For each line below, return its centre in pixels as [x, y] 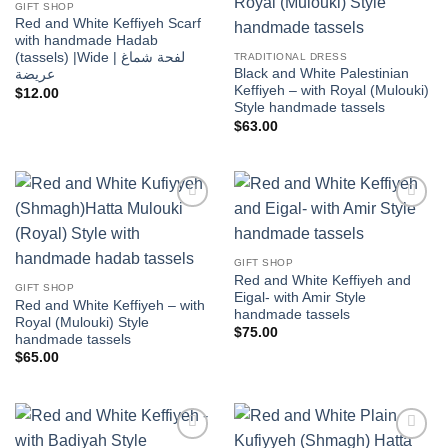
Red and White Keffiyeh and [322, 280]
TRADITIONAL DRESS [290, 56]
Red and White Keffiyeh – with [109, 305]
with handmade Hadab [86, 41]
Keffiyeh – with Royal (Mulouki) [331, 91]
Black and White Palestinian [321, 74]
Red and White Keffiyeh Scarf [107, 24]
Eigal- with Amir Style [299, 297]
